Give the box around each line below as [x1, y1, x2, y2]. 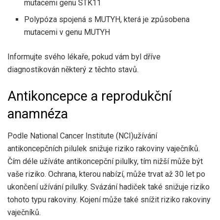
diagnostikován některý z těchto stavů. [7, 65, 138, 75]
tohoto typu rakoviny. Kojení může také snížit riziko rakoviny [7, 194, 211, 204]
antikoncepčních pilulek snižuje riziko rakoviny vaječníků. [7, 143, 200, 153]
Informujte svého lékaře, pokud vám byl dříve [7, 52, 161, 62]
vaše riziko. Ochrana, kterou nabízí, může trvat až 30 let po [7, 169, 205, 179]
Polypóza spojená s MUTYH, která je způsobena [24, 15, 190, 25]
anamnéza [7, 106, 68, 122]
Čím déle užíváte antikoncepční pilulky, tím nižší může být [7, 156, 203, 166]
